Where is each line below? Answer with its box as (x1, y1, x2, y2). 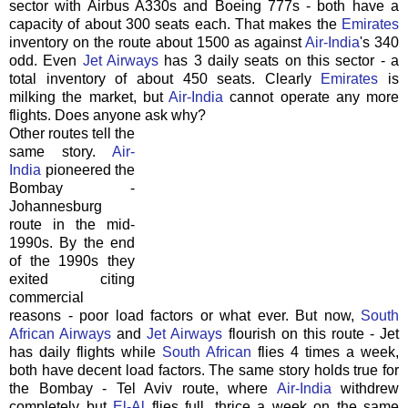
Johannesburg (9, 198, 102, 214)
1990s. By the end (9, 234, 135, 250)
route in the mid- (9, 216, 135, 232)
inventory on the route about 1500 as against (9, 34, 305, 50)
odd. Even (9, 52, 83, 68)
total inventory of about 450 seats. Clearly (9, 70, 321, 87)
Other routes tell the (9, 125, 135, 141)
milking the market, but (9, 88, 168, 105)
